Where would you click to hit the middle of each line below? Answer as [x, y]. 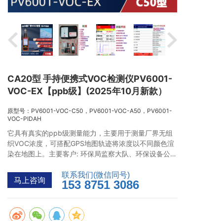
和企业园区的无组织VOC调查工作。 [63, 164]
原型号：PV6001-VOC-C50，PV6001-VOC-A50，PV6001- [90, 111]
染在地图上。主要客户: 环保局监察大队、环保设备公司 [92, 154]
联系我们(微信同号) [96, 175]
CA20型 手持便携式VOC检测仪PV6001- [90, 79]
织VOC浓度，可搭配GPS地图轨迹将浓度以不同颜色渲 [91, 143]
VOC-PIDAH [24, 119]
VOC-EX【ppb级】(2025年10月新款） [87, 91]
